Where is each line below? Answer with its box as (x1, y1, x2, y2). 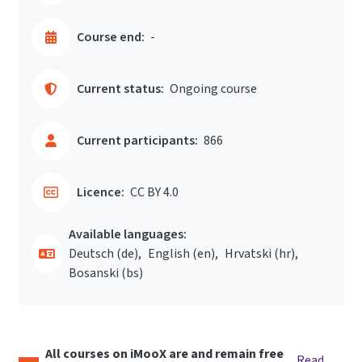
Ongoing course (170, 80, 257, 98)
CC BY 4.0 (130, 183, 179, 201)
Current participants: (77, 132, 198, 149)
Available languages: (68, 225, 187, 243)
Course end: (77, 28, 145, 46)
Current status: (77, 80, 164, 98)
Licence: (77, 183, 124, 201)
